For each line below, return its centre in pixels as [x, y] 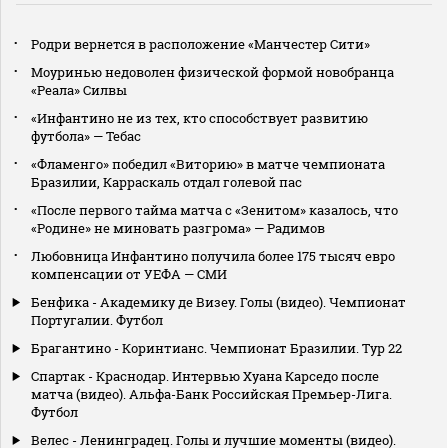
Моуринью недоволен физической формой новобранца [212, 71]
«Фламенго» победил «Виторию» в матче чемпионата [208, 163]
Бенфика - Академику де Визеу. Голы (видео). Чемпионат [218, 301]
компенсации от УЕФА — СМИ [129, 273]
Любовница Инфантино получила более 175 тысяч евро [213, 255]
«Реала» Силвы [79, 89]
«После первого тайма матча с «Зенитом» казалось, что [214, 209]
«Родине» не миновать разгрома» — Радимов [178, 227]
